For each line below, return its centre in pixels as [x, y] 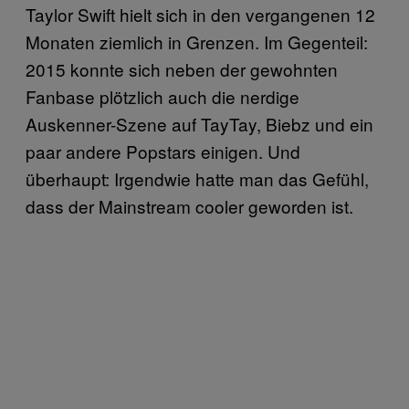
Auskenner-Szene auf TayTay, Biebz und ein [199, 123]
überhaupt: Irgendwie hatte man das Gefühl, [197, 178]
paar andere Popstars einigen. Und [163, 151]
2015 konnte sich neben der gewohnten [182, 68]
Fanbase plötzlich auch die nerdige [163, 96]
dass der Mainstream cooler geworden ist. [189, 205]
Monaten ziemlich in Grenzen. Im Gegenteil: [197, 41]
